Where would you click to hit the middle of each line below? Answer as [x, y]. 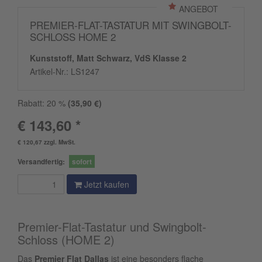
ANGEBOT [199, 9]
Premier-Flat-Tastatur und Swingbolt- [112, 227]
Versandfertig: [41, 161]
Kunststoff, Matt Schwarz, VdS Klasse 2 [108, 58]
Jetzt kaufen [106, 184]
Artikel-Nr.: [50, 71]
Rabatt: [32, 103]
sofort [82, 161]
